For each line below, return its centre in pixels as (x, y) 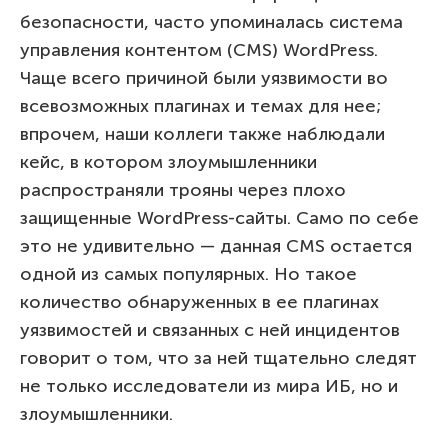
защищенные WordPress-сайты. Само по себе (219, 217)
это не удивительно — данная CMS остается (216, 245)
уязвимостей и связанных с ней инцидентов (210, 329)
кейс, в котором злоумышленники (168, 161)
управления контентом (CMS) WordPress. (199, 49)
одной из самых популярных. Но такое (188, 273)
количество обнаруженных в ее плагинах (199, 301)
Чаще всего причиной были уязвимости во (204, 77)
